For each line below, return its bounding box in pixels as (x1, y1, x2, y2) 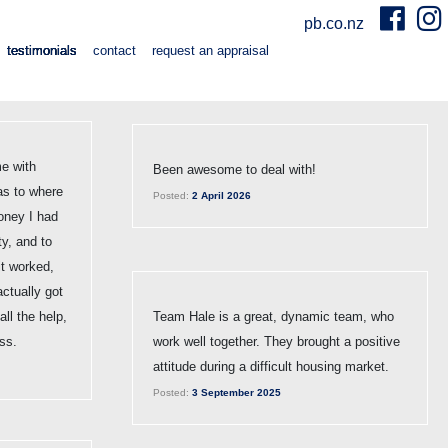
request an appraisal (152, 42, 269, 58)
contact (93, 42, 136, 58)
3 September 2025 (189, 386, 281, 398)
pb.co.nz (303, 14, 368, 32)
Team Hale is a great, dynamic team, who (153, 308, 394, 324)
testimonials (7, 42, 77, 58)
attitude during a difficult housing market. (153, 358, 389, 374)
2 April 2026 (189, 189, 251, 201)
